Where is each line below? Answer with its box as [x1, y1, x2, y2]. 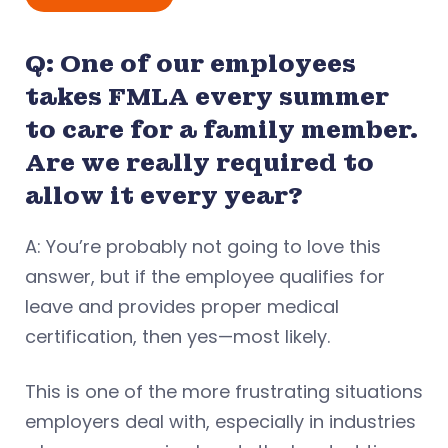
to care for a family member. [25, 113, 418, 145]
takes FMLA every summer [25, 80, 389, 112]
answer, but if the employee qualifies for [25, 263, 385, 289]
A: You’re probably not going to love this [25, 233, 381, 259]
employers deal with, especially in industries [25, 408, 416, 434]
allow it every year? [25, 179, 303, 211]
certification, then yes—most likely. [25, 323, 330, 349]
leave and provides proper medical [25, 293, 339, 319]
